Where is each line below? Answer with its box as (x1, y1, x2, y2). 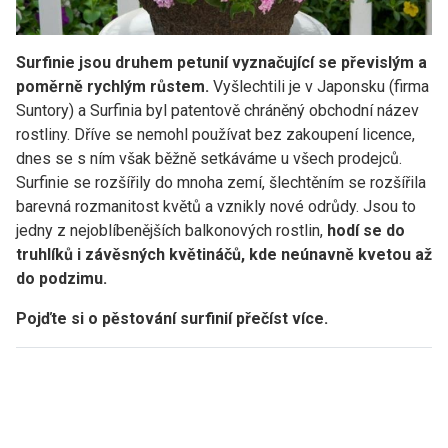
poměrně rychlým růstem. (16, 76, 209, 96)
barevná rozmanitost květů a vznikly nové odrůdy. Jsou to (16, 196, 416, 216)
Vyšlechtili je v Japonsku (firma (209, 76, 429, 96)
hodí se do (323, 220, 405, 240)
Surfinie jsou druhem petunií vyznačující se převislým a (16, 52, 427, 72)
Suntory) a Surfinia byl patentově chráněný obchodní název (16, 100, 419, 120)
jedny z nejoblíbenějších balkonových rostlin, (16, 220, 323, 240)
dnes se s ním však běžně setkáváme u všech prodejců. (16, 148, 402, 168)
